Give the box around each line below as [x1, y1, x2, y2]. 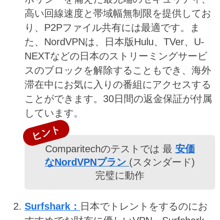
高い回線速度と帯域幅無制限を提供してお [25, 8, 211, 19]
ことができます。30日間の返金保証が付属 [25, 93, 212, 105]
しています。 [25, 108, 83, 119]
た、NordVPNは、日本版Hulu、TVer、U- [25, 36, 204, 48]
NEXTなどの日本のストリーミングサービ [25, 51, 207, 62]
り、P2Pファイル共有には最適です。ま [25, 22, 200, 33]
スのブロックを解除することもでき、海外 [25, 65, 211, 76]
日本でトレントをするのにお [80, 201, 208, 212]
